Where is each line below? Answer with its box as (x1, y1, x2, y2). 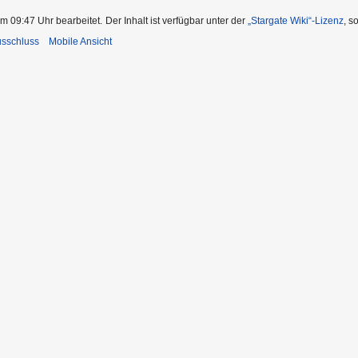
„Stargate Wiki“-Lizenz (248, 14, 344, 26)
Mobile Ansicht (49, 35, 112, 47)
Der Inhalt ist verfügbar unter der (105, 14, 248, 26)
